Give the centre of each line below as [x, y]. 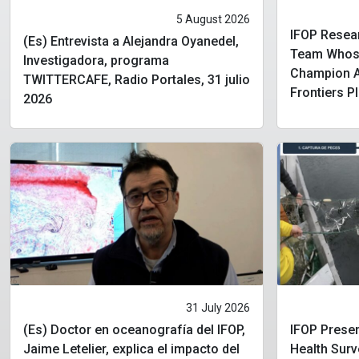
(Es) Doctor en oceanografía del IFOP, [134, 329]
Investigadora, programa [96, 61]
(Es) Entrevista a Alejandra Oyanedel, [131, 42]
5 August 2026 [214, 20]
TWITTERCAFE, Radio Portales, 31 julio [137, 80]
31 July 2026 [218, 307]
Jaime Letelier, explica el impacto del [131, 349]
